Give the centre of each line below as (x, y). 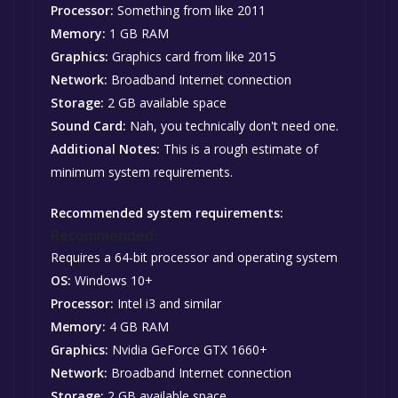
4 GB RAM (137, 327)
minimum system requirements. (142, 172)
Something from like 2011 (190, 11)
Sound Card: (88, 126)
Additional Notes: (105, 149)
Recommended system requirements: (167, 213)
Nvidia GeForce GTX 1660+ (188, 350)
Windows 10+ (112, 281)
